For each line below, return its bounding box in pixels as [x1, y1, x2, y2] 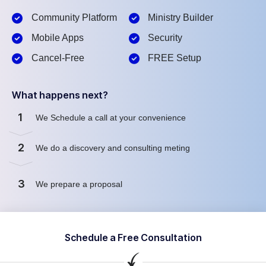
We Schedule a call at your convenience [36, 112, 188, 122]
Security [148, 33, 182, 43]
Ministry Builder [148, 12, 213, 23]
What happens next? [12, 89, 108, 102]
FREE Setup [148, 53, 201, 64]
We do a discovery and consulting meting [36, 142, 192, 153]
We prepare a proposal [36, 179, 125, 189]
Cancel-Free [31, 53, 84, 64]
